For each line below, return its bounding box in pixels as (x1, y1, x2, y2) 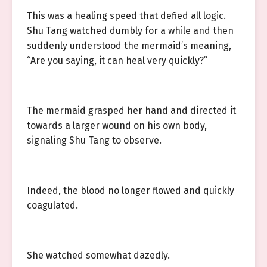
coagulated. (27, 200, 78, 211)
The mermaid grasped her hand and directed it (27, 105, 236, 116)
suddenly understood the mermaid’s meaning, (27, 40, 231, 51)
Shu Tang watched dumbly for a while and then (27, 25, 234, 36)
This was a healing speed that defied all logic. (27, 10, 226, 21)
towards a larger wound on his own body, (27, 120, 207, 131)
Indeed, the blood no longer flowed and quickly (27, 185, 234, 196)
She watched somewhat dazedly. (27, 250, 170, 261)
